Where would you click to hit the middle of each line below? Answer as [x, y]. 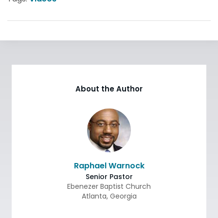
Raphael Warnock [109, 166]
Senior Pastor [109, 177]
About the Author [109, 89]
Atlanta [94, 196]
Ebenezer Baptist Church [109, 186]
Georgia [123, 196]
